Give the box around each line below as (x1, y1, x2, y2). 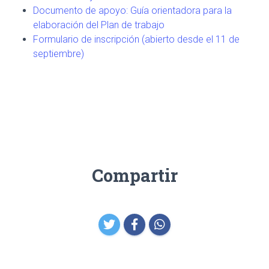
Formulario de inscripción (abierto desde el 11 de (33, 33, 240, 45)
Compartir (91, 163, 178, 187)
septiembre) (33, 47, 84, 59)
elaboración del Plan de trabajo (33, 19, 165, 31)
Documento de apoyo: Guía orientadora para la (33, 4, 232, 16)
